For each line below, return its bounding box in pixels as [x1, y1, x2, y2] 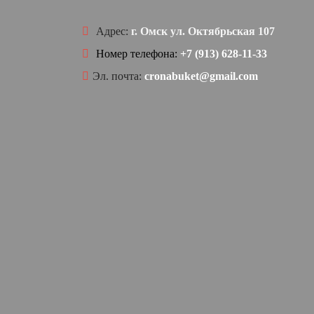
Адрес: [96, 25, 131, 37]
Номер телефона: [96, 48, 177, 60]
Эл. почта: [92, 70, 142, 82]
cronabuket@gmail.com [144, 70, 258, 82]
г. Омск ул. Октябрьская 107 [131, 25, 275, 37]
